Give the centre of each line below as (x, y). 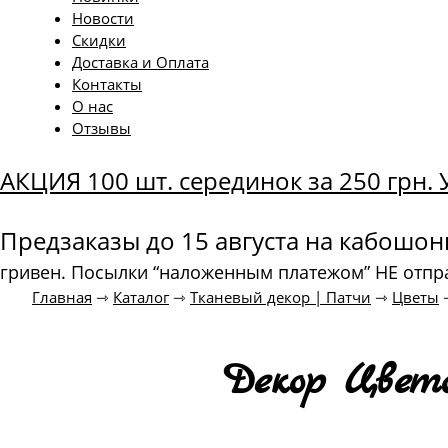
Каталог (141, 297)
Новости (103, 18)
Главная (62, 297)
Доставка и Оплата (140, 62)
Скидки (99, 40)
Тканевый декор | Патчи (280, 297)
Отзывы (101, 128)
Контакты (107, 84)
